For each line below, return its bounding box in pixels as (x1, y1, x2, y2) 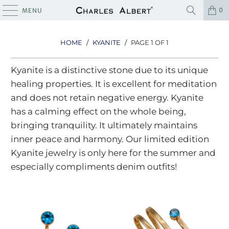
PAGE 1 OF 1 (129, 38, 169, 47)
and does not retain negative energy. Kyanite (11, 93, 204, 103)
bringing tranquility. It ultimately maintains (11, 120, 198, 130)
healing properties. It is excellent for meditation (11, 79, 217, 89)
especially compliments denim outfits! (11, 162, 177, 172)
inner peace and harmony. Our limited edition (11, 134, 210, 144)
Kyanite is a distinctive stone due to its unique (11, 65, 209, 75)
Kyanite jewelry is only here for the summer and (11, 148, 216, 158)
